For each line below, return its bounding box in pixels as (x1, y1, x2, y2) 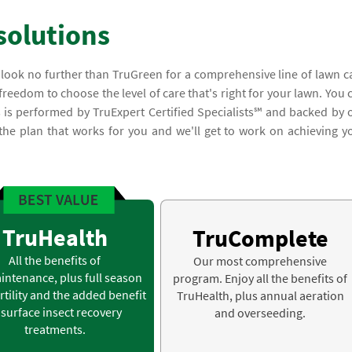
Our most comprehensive (193, 253, 327, 269)
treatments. (24, 321, 86, 338)
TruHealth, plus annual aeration (176, 288, 344, 304)
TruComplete (192, 223, 328, 254)
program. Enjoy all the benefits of (173, 270, 347, 287)
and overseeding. (214, 305, 306, 321)
